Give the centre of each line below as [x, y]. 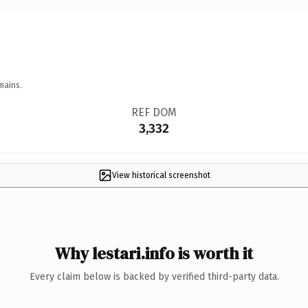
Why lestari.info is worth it [154, 253]
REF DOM [154, 112]
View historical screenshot [161, 175]
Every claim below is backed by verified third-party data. [154, 276]
